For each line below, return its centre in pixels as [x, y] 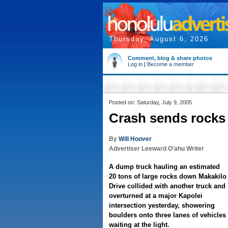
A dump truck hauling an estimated [164, 167]
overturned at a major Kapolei [156, 196]
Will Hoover [135, 139]
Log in [135, 64]
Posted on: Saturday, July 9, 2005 [150, 102]
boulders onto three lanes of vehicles [167, 215]
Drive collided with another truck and [167, 186]
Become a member [170, 64]
